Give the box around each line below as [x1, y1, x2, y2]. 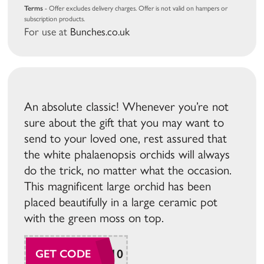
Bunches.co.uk [70, 25, 130, 39]
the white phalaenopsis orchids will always [24, 147, 230, 162]
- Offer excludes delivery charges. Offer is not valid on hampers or [43, 4, 228, 13]
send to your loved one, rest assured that [24, 131, 227, 146]
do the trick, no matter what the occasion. [24, 163, 232, 178]
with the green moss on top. [24, 210, 164, 226]
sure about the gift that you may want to [24, 115, 225, 130]
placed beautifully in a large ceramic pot [24, 194, 218, 210]
